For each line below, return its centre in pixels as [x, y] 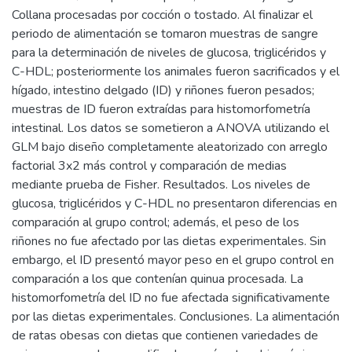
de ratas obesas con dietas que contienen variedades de [165, 335]
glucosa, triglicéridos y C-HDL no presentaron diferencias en [174, 203]
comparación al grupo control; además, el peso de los [156, 222]
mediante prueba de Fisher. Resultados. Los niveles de [161, 184]
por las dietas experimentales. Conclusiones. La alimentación [176, 316]
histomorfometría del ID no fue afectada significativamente [171, 297]
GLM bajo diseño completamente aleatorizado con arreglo [170, 147]
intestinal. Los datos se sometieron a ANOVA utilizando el [170, 128]
